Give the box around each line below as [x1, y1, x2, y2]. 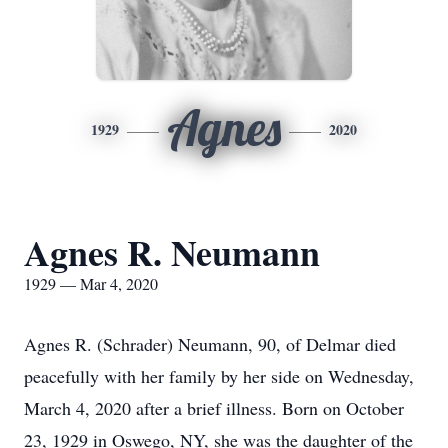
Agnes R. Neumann [24, 226, 320, 278]
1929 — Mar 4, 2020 [24, 273, 158, 294]
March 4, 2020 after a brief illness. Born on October [24, 396, 404, 420]
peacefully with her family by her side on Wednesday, [24, 364, 414, 388]
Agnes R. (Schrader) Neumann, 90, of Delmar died [24, 332, 396, 356]
